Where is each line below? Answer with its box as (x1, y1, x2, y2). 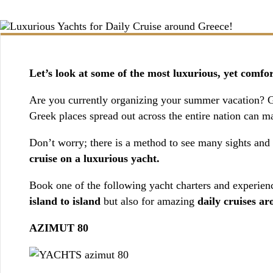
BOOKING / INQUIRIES (11, 4, 250, 28)
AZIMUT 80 (29, 221, 88, 234)
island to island (29, 194, 101, 207)
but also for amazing (100, 194, 197, 207)
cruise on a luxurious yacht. (29, 152, 160, 165)
